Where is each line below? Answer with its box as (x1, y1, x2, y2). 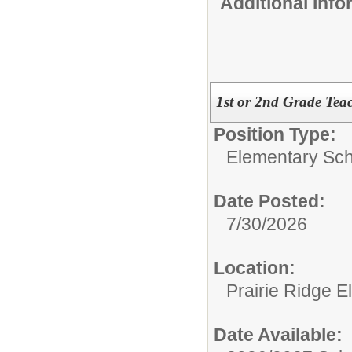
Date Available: (214, 324, 343, 345)
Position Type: (214, 124, 336, 145)
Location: (214, 258, 295, 278)
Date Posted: (214, 191, 325, 211)
